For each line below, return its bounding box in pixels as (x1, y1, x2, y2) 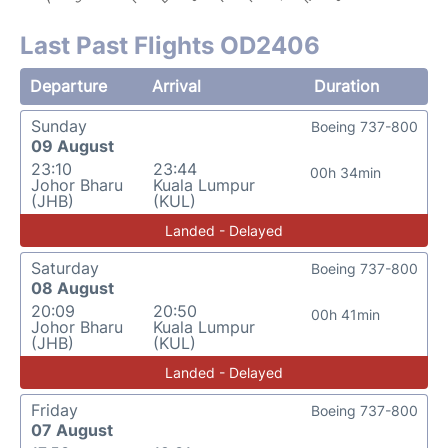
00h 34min (310, 164, 382, 181)
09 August (31, 136, 114, 156)
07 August (31, 420, 113, 440)
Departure (30, 76, 107, 96)
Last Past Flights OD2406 (20, 31, 320, 60)
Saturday (31, 258, 99, 278)
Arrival (152, 76, 202, 96)
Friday (31, 400, 78, 420)
